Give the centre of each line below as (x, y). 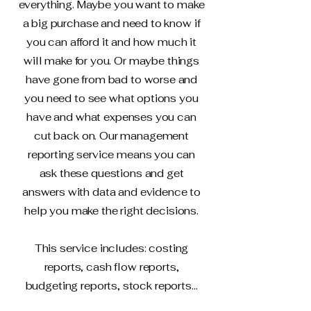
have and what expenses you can (111, 117)
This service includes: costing (111, 248)
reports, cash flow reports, (111, 267)
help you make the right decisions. (111, 211)
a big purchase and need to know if (111, 23)
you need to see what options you (111, 98)
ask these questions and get (111, 173)
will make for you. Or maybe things (111, 61)
